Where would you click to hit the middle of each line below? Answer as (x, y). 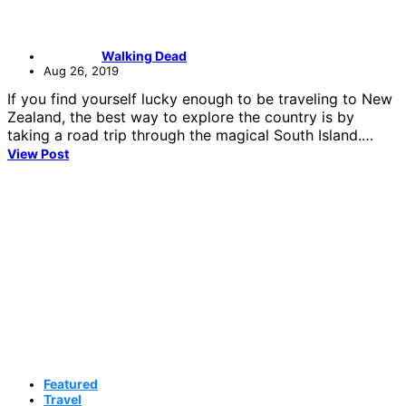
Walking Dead (144, 56)
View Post (38, 154)
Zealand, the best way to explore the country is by (181, 117)
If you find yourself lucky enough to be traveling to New (200, 99)
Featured (71, 384)
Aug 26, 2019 (81, 71)
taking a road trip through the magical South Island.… (190, 135)
